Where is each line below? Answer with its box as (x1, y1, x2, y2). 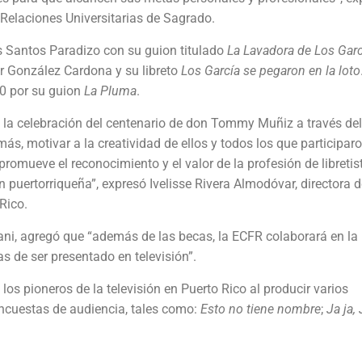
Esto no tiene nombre (200, 301, 321, 317)
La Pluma (84, 82, 137, 99)
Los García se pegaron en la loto (181, 62, 360, 78)
